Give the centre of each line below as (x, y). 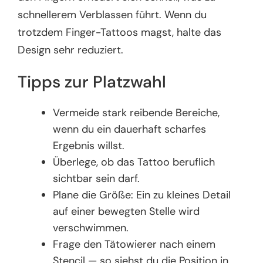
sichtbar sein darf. (97, 178)
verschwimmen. (91, 227)
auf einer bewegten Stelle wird (127, 211)
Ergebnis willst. (89, 145)
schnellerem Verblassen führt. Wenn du (112, 15)
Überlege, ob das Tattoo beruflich (134, 162)
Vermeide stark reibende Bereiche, (136, 112)
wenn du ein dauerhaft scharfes (130, 129)
